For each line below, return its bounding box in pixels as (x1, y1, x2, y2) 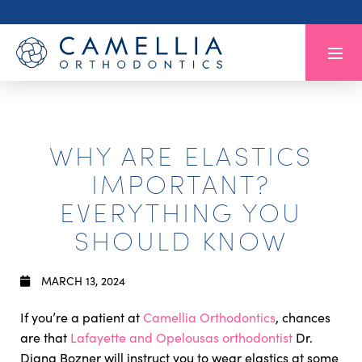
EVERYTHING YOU (59, 195, 303, 229)
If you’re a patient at (20, 309, 143, 326)
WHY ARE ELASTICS (48, 138, 314, 172)
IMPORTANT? (90, 166, 271, 200)
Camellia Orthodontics (143, 309, 276, 326)
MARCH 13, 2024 (38, 273, 125, 288)
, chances (276, 309, 330, 326)
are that (20, 329, 70, 346)
